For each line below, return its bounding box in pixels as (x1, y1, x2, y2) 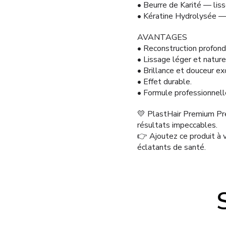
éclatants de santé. (137, 142, 206, 153)
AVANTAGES (137, 32, 187, 43)
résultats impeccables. (137, 120, 217, 131)
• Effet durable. (137, 76, 192, 88)
